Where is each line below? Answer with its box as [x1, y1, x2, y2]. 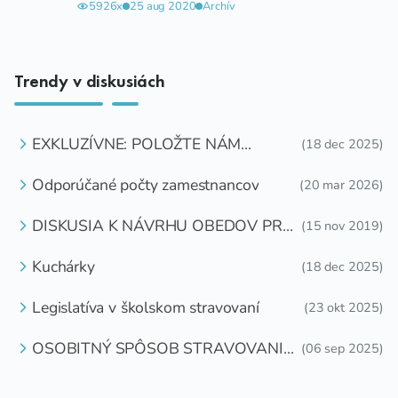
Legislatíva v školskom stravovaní [32, 296, 259, 318]
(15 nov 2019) [301, 216, 384, 235]
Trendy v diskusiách [14, 68, 165, 92]
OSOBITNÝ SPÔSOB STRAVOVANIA [32, 337, 295, 359]
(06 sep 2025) [301, 338, 384, 357]
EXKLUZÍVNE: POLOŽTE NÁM [32, 132, 242, 155]
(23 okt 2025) [304, 298, 384, 316]
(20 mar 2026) [299, 175, 384, 194]
